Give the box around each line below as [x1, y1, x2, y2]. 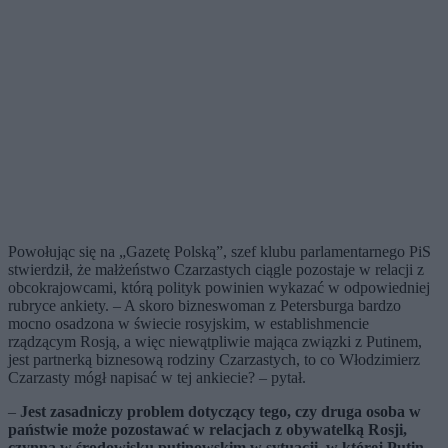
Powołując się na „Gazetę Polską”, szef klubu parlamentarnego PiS [8, 243, 431, 261]
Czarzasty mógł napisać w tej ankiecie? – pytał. [8, 369, 306, 387]
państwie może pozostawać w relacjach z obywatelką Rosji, [8, 421, 407, 439]
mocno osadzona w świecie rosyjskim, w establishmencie [8, 315, 369, 333]
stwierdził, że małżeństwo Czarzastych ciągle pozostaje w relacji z [8, 261, 424, 279]
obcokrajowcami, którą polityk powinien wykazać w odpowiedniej [8, 279, 430, 297]
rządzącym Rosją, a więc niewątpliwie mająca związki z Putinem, [8, 333, 422, 351]
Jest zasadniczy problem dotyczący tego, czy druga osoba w [20, 403, 421, 421]
